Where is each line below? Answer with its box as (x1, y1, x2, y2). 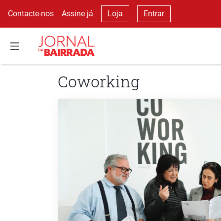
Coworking (58, 71, 140, 92)
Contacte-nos (8, 9, 54, 18)
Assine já (62, 9, 93, 18)
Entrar (144, 9, 164, 18)
